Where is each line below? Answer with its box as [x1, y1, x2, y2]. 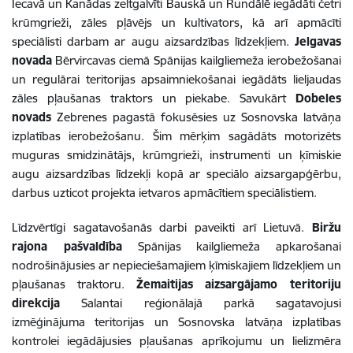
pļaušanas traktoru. [12, 276, 136, 292]
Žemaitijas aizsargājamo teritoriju [136, 276, 341, 292]
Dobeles [295, 90, 341, 106]
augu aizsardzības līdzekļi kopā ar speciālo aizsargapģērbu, [12, 165, 341, 181]
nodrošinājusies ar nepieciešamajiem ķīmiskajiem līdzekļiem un [12, 257, 341, 273]
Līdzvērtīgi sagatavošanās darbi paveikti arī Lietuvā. [12, 219, 312, 235]
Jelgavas [295, 33, 341, 49]
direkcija [12, 295, 60, 310]
